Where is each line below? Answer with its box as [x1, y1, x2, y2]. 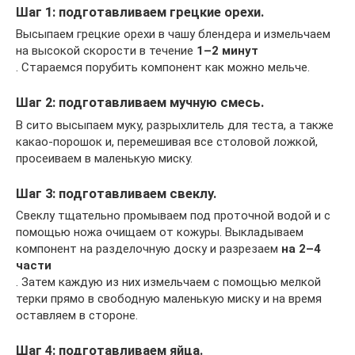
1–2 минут [197, 44, 258, 59]
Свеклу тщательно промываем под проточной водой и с [16, 208, 330, 223]
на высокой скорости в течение [16, 44, 197, 59]
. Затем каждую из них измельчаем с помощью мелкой [16, 274, 321, 289]
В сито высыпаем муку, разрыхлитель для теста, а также [16, 117, 334, 132]
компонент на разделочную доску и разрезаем [16, 241, 281, 256]
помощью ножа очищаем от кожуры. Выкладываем [16, 224, 303, 239]
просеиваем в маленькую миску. [16, 151, 193, 166]
